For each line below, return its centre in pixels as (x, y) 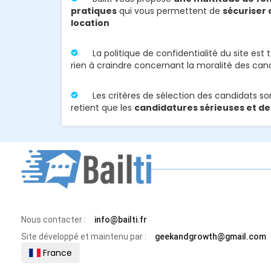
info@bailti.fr (121, 219)
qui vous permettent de (170, 11)
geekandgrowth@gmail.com (211, 236)
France (56, 253)
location (90, 23)
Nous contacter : (54, 219)
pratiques (94, 11)
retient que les (103, 107)
